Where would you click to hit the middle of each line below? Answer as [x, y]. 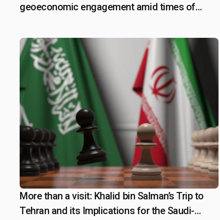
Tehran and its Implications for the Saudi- [107, 211]
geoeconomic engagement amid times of [108, 7]
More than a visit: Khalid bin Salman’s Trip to [112, 196]
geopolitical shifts [58, 22]
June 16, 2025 [61, 196]
